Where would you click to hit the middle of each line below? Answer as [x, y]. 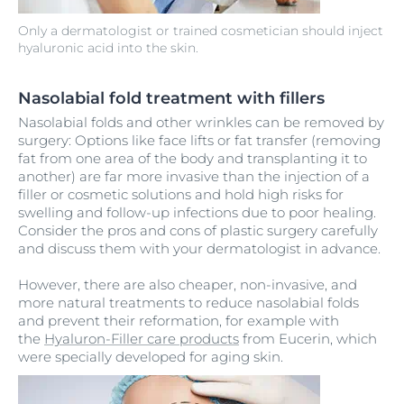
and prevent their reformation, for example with [179, 320]
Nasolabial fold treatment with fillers [171, 98]
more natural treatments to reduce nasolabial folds [188, 302]
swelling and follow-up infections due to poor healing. [197, 212]
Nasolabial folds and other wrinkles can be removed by [201, 122]
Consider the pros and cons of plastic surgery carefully [198, 230]
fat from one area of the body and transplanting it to [193, 158]
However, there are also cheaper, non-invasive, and [188, 284]
